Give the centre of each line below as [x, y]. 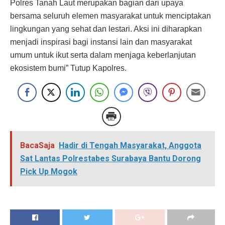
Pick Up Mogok [49, 172]
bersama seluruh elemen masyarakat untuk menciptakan [110, 16]
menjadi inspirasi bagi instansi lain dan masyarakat [101, 42]
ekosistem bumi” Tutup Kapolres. [68, 68]
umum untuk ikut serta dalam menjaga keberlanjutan [103, 55]
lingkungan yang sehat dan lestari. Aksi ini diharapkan [106, 29]
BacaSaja [37, 146]
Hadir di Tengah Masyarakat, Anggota [130, 146]
